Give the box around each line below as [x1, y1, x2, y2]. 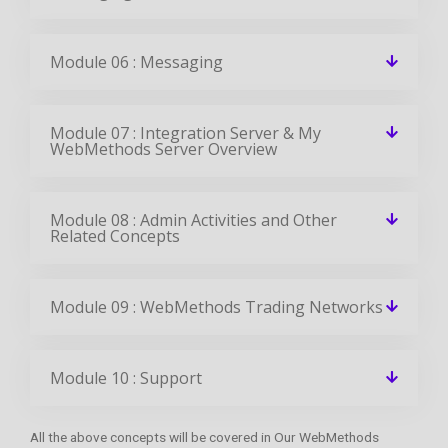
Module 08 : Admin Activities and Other [50, 208, 337, 231]
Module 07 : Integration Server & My [50, 121, 321, 144]
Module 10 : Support [50, 366, 202, 389]
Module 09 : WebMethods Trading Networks [50, 295, 383, 318]
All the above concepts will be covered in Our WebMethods [30, 428, 379, 445]
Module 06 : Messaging [50, 50, 223, 73]
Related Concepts [50, 224, 180, 247]
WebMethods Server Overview [50, 137, 277, 160]
